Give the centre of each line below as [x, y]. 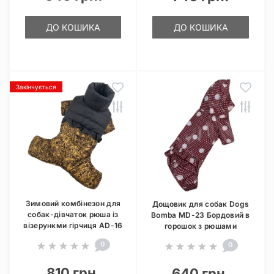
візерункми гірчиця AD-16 [73, 225]
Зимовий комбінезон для [73, 203]
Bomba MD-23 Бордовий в [201, 215]
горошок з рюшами [201, 226]
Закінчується [36, 87]
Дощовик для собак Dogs [201, 204]
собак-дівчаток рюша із [73, 214]
